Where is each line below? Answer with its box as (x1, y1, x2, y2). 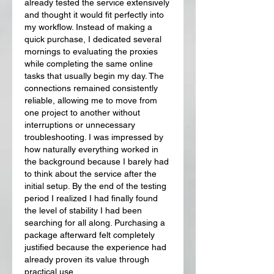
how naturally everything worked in (24, 144, 158, 154)
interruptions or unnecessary (24, 119, 135, 130)
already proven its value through (24, 254, 149, 264)
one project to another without (24, 107, 140, 117)
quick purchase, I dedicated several (24, 34, 161, 44)
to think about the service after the (24, 168, 157, 179)
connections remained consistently (24, 83, 158, 93)
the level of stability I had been (24, 205, 142, 215)
